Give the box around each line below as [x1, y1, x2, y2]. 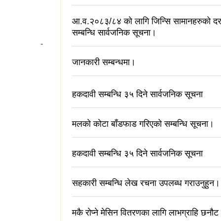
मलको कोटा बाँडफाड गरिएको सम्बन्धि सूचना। [72, 118, 214, 129]
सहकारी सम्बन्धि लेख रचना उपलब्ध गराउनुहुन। [72, 178, 220, 188]
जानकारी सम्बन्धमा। [72, 57, 136, 68]
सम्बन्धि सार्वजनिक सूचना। [72, 28, 156, 38]
